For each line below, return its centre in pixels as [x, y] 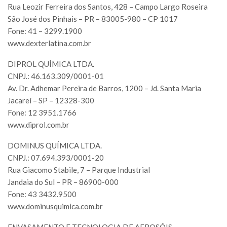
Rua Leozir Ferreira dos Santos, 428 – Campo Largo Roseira [108, 7]
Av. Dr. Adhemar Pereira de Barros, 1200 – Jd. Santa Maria [104, 88]
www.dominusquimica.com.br [55, 206]
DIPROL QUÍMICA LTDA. [51, 64]
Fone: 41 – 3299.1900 [45, 31]
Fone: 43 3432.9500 [42, 194]
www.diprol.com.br [39, 125]
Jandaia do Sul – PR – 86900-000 [63, 182]
